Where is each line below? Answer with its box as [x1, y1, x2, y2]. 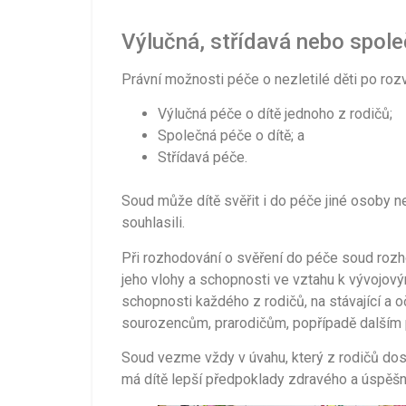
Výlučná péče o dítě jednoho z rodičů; [158, 105, 392, 123]
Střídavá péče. [158, 149, 247, 167]
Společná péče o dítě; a [158, 127, 304, 145]
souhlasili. [121, 214, 185, 232]
